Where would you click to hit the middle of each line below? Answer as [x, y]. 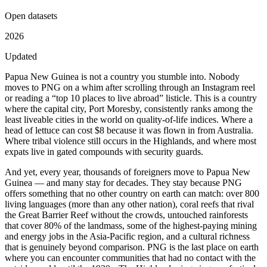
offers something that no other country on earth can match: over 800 [132, 193]
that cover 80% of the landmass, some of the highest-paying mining [131, 225]
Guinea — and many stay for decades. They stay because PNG [123, 182]
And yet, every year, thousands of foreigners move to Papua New [128, 172]
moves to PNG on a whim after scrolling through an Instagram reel [130, 87]
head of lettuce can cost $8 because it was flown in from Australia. [129, 130]
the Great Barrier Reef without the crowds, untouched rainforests [126, 215]
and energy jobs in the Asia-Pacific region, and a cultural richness [127, 236]
